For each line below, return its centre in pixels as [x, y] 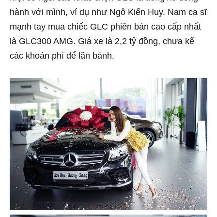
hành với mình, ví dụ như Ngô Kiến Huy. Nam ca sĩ [108, 12]
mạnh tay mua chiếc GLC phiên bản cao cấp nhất [105, 27]
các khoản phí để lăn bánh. [62, 56]
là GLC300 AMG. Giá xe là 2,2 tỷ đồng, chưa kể [102, 41]
